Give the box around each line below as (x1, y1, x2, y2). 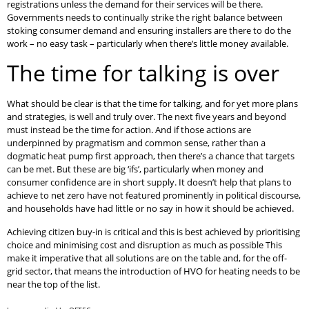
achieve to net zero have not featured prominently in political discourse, (7, 189, 301, 202)
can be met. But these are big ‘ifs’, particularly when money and (7, 163, 263, 176)
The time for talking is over (7, 58, 279, 88)
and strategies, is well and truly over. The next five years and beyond (7, 110, 286, 123)
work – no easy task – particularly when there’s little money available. (7, 37, 288, 50)
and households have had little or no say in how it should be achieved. (7, 202, 294, 215)
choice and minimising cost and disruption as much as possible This (7, 238, 282, 251)
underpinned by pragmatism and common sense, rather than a (7, 137, 266, 150)
